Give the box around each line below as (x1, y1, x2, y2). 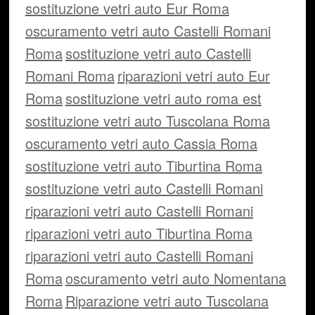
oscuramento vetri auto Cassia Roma (25, 133, 257, 153)
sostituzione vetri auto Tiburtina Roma (25, 155, 262, 176)
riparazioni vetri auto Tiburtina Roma (25, 223, 252, 243)
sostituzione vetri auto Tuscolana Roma (25, 110, 270, 131)
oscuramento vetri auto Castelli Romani (25, 20, 271, 41)
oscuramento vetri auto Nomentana (65, 268, 286, 288)
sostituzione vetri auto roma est (65, 88, 262, 108)
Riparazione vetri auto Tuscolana (65, 290, 269, 311)
